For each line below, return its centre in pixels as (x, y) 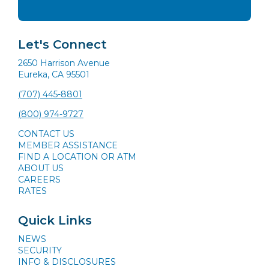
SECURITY (40, 250)
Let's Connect (62, 44)
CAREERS (39, 179)
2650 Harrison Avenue (64, 63)
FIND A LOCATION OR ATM (77, 156)
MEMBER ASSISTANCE (68, 145)
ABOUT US (41, 168)
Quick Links (55, 220)
